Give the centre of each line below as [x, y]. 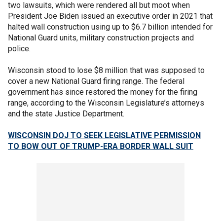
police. [19, 49]
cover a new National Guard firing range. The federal [96, 81]
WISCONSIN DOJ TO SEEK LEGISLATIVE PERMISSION [104, 135]
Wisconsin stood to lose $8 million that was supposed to [106, 70]
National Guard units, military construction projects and [101, 38]
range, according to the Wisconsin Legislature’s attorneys [106, 103]
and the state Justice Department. [66, 114]
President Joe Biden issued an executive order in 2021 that [110, 16]
